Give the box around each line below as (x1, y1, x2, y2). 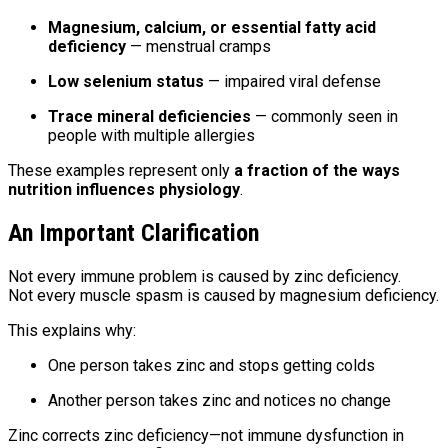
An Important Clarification (8, 219, 259, 248)
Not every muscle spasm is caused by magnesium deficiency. (8, 286, 439, 306)
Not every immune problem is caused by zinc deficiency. (8, 267, 401, 287)
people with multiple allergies (48, 126, 255, 146)
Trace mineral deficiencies (48, 107, 251, 127)
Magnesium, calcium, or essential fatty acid (48, 18, 376, 38)
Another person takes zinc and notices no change (48, 391, 391, 411)
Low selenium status (48, 72, 204, 92)
